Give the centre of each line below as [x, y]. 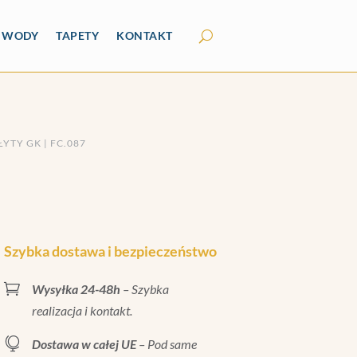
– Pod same [166, 343]
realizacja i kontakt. [82, 310]
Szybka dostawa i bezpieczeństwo [110, 251]
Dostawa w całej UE [84, 343]
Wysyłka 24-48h [76, 288]
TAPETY [78, 35]
